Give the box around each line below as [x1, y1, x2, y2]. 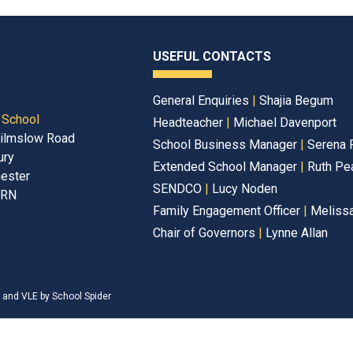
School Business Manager [153, 137, 300, 152]
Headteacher [153, 115, 226, 130]
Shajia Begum [259, 93, 333, 108]
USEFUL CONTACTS [153, 49, 271, 64]
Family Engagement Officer [153, 203, 303, 218]
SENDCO [153, 181, 205, 196]
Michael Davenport [233, 115, 336, 130]
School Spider [52, 291, 111, 302]
